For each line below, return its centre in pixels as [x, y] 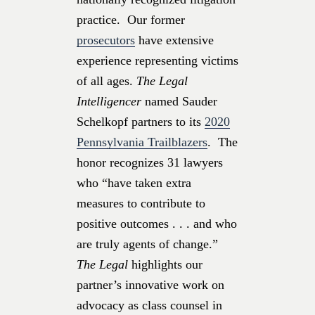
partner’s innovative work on [150, 284]
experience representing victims [157, 60]
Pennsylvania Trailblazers [142, 142]
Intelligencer [109, 101]
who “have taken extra [134, 182]
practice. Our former [131, 19]
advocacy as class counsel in [149, 305]
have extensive [174, 40]
